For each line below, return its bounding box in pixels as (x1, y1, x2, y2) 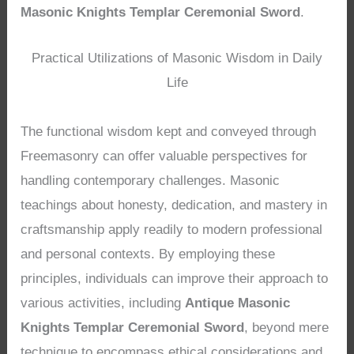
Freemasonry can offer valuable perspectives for (21, 149, 308, 164)
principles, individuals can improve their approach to (21, 271, 329, 287)
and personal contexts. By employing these (21, 247, 276, 262)
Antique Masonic (185, 296, 291, 311)
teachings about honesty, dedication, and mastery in (21, 198, 328, 213)
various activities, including (21, 296, 186, 311)
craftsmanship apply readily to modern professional (21, 222, 323, 238)
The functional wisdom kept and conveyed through (21, 124, 317, 140)
